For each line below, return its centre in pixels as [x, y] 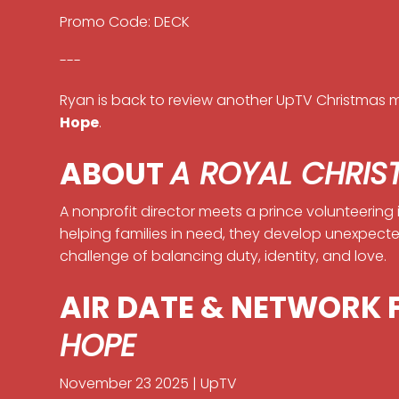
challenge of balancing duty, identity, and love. [224, 256]
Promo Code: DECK [125, 21]
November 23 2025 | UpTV [149, 384]
